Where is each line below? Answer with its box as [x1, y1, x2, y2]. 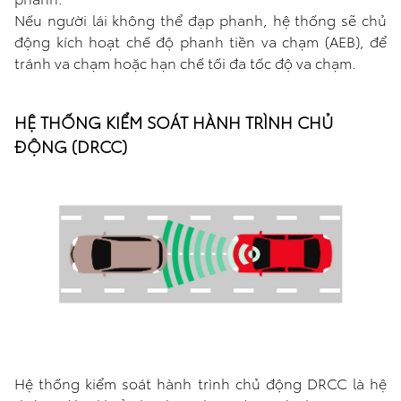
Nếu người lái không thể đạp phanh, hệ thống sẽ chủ [14, 9, 387, 30]
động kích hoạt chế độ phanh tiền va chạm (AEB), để [14, 30, 387, 52]
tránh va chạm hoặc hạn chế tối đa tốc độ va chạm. [14, 52, 356, 73]
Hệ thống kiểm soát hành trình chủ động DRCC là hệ [14, 372, 387, 394]
